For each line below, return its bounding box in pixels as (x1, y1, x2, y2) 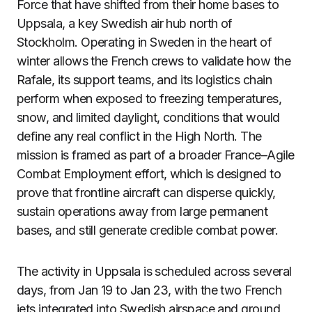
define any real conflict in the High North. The (17, 129, 262, 143)
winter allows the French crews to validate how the (17, 54, 290, 68)
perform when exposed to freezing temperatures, (17, 91, 282, 106)
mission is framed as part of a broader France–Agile (17, 148, 295, 162)
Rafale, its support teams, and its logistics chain (17, 72, 272, 87)
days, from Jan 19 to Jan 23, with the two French (17, 283, 282, 297)
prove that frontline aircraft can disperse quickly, (17, 185, 276, 200)
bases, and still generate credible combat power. (17, 223, 279, 237)
